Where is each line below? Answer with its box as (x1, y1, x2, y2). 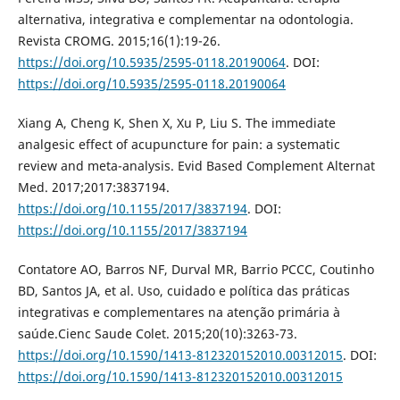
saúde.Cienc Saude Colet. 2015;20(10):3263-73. (17, 325, 297, 343)
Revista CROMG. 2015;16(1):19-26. (17, 32, 221, 50)
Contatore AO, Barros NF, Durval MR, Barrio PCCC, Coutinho (17, 261, 374, 279)
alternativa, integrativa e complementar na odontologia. (17, 11, 354, 29)
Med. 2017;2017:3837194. (17, 179, 170, 196)
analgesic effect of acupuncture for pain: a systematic (17, 136, 340, 154)
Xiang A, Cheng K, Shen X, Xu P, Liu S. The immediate (17, 114, 336, 132)
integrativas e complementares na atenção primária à (17, 304, 340, 321)
